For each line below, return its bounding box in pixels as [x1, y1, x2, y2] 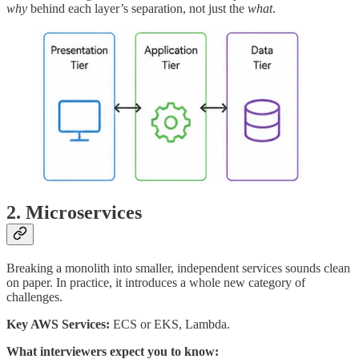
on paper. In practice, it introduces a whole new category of [6, 276, 305, 290]
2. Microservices [6, 202, 142, 224]
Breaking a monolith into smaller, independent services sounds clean [6, 261, 350, 276]
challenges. [6, 290, 63, 305]
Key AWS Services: [6, 317, 110, 332]
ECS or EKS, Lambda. [110, 317, 230, 332]
